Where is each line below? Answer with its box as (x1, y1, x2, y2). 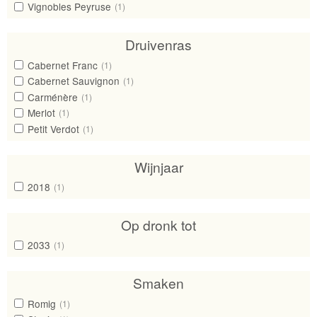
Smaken (133, 273, 184, 293)
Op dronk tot (121, 214, 196, 234)
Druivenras (125, 35, 192, 54)
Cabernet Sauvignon (27, 74, 120, 88)
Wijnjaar (134, 156, 183, 176)
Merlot (27, 105, 55, 120)
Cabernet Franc (27, 57, 98, 72)
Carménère (27, 89, 78, 104)
